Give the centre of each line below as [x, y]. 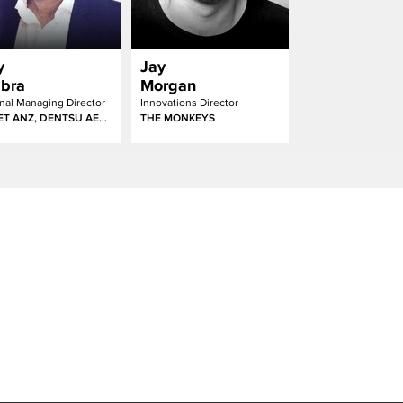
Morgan [168, 85]
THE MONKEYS [178, 118]
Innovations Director [189, 103]
